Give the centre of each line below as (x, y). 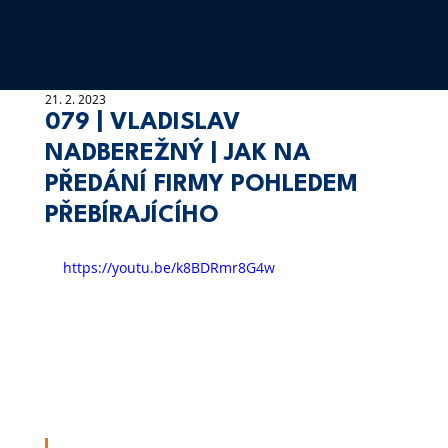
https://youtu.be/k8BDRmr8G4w (168, 267)
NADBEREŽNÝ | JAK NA (177, 154)
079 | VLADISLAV (142, 123)
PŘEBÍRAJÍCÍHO (131, 216)
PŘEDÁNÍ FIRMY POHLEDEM (201, 185)
